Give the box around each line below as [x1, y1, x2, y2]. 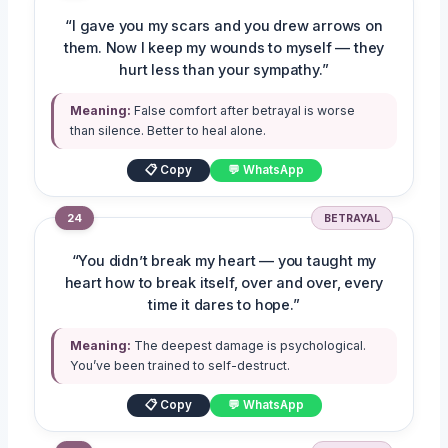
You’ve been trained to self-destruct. [70, 357, 291, 373]
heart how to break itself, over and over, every [64, 273, 384, 292]
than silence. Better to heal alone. [70, 122, 267, 138]
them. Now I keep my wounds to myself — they [63, 38, 385, 57]
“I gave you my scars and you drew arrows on [65, 16, 383, 35]
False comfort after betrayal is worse [131, 102, 356, 118]
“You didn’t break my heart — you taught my [71, 251, 377, 270]
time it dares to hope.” [148, 295, 300, 314]
